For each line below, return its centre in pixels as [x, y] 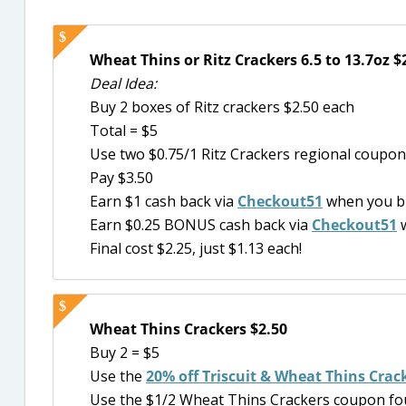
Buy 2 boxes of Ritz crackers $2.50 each [222, 106]
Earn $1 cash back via [164, 201]
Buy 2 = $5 [125, 353]
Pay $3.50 [121, 177]
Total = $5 [124, 130]
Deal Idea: [123, 83]
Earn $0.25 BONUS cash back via [201, 224]
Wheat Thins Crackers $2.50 [188, 329]
